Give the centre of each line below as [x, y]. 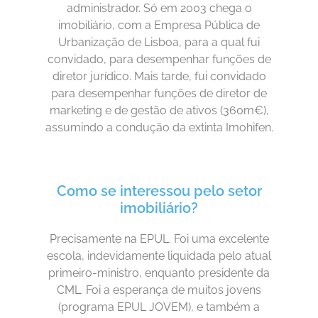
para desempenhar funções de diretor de [159, 94]
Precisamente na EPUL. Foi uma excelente [159, 238]
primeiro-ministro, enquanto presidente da [159, 273]
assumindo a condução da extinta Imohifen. [159, 128]
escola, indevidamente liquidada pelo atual [159, 256]
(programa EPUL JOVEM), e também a [159, 307]
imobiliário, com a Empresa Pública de [159, 26]
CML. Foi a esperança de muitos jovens [159, 290]
